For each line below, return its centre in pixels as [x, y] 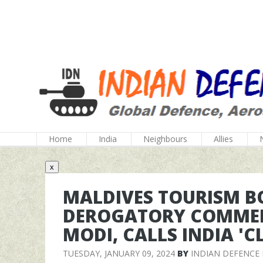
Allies [223, 139]
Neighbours [165, 139]
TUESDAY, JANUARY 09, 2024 [119, 253]
